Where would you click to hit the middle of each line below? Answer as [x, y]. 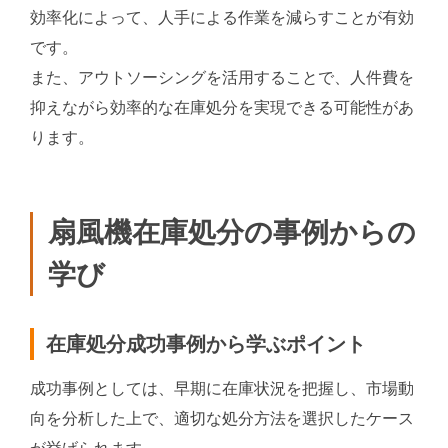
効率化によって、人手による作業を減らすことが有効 [222, 17]
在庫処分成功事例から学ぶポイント [206, 344]
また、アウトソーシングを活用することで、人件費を [222, 77]
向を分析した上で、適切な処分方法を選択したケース [222, 419]
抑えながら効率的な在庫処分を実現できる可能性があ [222, 107]
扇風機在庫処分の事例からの [232, 233]
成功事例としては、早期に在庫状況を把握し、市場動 [222, 389]
